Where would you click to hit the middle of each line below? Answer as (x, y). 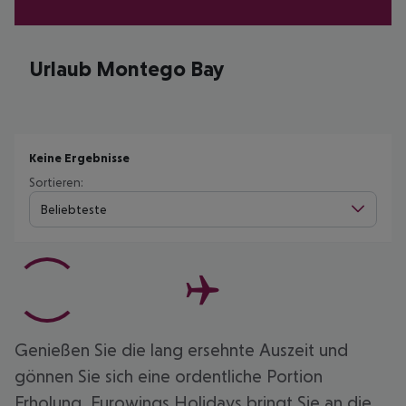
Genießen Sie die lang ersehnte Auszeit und (181, 350)
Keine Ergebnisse (79, 158)
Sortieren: (56, 182)
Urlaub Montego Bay (126, 68)
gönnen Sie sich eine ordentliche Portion (169, 376)
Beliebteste (74, 209)
